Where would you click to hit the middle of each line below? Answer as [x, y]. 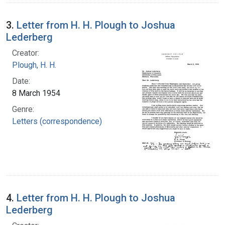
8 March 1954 [36, 93]
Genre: [23, 109]
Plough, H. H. [34, 65]
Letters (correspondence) [57, 121]
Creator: [26, 53]
